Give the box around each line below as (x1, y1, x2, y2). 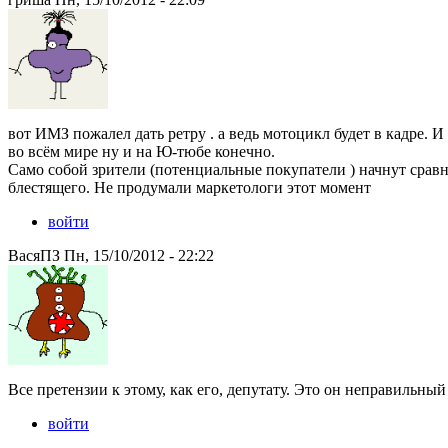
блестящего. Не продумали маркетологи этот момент (8, 179, 371, 197)
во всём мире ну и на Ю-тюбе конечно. (8, 143, 275, 161)
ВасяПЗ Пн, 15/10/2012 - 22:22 (8, 247, 214, 265)
